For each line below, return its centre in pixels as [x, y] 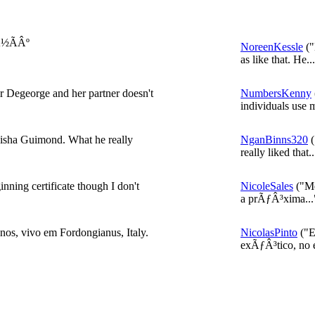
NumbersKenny [276, 93]
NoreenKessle [272, 47]
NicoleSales [267, 186]
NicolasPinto [269, 232]
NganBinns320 [274, 140]
